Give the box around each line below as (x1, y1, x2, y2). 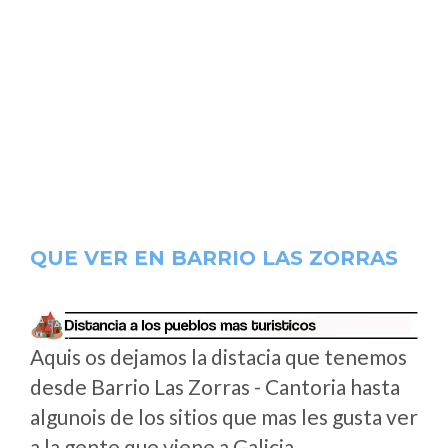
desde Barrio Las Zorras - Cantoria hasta (30, 374, 400, 399)
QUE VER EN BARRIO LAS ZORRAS (30, 245, 398, 270)
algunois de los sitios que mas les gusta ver (30, 404, 418, 429)
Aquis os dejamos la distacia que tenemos (30, 344, 407, 369)
